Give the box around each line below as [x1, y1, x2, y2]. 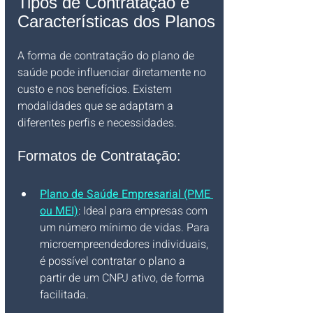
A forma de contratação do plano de [17, 48, 197, 64]
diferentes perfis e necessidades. [17, 115, 177, 131]
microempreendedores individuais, [40, 236, 211, 253]
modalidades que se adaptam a [17, 98, 176, 115]
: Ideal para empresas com [78, 203, 210, 219]
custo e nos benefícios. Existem [17, 81, 175, 98]
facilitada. [40, 286, 89, 303]
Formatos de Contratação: [17, 148, 181, 163]
